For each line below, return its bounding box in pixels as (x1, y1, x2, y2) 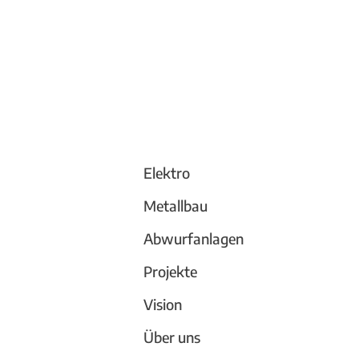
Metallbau (143, 196, 208, 215)
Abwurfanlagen (143, 229, 244, 248)
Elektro (143, 163, 191, 182)
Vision (143, 295, 183, 313)
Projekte (143, 262, 198, 280)
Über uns (143, 328, 201, 346)
